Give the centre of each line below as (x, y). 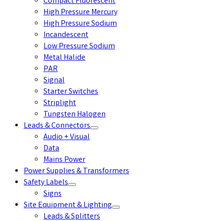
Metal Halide (64, 58)
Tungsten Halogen (74, 115)
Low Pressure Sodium (79, 47)
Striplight (60, 103)
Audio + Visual (67, 137)
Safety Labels (46, 183)
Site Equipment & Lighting (68, 205)
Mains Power (64, 160)
